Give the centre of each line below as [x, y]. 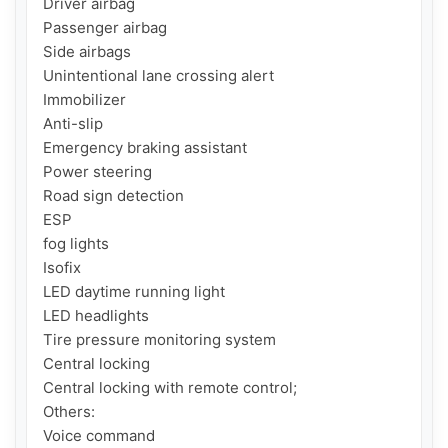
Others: [69, 412]
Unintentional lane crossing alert [158, 76]
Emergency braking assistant [145, 148]
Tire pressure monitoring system [159, 340]
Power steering [97, 172]
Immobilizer [84, 100]
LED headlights [96, 316]
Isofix [62, 268]
